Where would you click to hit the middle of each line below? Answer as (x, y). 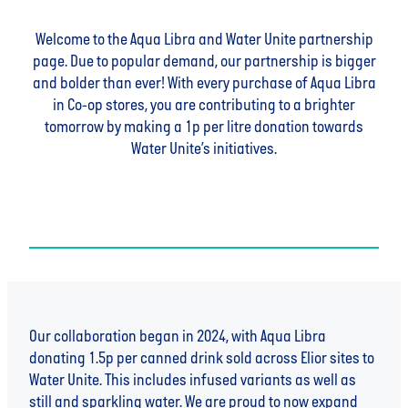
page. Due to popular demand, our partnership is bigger (204, 63)
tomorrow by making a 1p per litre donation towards (204, 128)
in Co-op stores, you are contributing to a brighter (204, 107)
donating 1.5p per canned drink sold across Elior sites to (202, 360)
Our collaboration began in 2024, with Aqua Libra (178, 338)
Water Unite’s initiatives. (204, 150)
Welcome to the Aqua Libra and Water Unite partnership (204, 41)
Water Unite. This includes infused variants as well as (193, 382)
